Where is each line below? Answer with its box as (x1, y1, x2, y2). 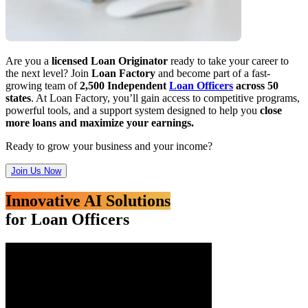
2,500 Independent (80, 79, 169, 91)
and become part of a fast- (155, 67, 270, 79)
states (5, 91, 31, 104)
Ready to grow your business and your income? (5, 140, 212, 152)
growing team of (5, 79, 80, 91)
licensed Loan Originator (52, 54, 168, 67)
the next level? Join (5, 67, 91, 79)
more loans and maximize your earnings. (5, 116, 194, 129)
